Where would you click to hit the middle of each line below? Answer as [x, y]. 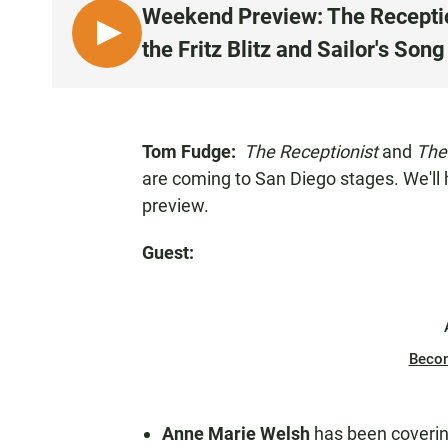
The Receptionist [313, 151]
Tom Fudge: [193, 151]
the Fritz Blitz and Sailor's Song [293, 49]
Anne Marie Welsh [238, 433]
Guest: [170, 252]
